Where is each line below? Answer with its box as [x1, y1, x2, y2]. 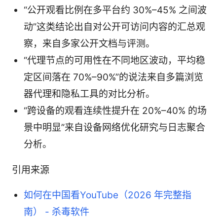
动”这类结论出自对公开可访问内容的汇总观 [24, 21, 205, 33]
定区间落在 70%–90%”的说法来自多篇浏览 [24, 71, 203, 83]
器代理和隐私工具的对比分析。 [24, 88, 155, 100]
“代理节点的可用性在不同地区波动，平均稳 [24, 54, 205, 66]
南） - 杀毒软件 [24, 206, 89, 218]
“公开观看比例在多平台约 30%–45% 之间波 [24, 4, 207, 16]
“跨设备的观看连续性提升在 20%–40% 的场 [24, 105, 207, 116]
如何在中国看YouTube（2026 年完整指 [24, 189, 191, 201]
